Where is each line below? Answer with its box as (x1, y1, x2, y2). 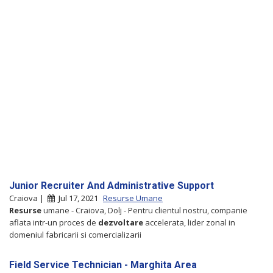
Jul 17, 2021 (55, 192, 100, 204)
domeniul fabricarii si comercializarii (9, 229, 141, 240)
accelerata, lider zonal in (143, 216, 235, 228)
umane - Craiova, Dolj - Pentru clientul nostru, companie (41, 204, 247, 216)
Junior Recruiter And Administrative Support (9, 179, 214, 191)
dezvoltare (98, 216, 143, 228)
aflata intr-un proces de (9, 216, 98, 228)
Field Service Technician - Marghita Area (9, 258, 197, 271)
